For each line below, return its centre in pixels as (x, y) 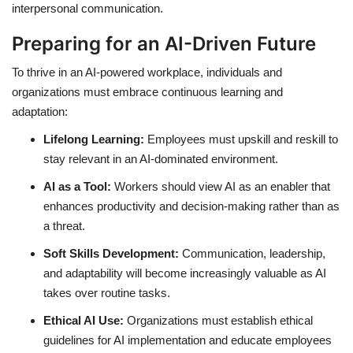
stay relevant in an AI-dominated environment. (161, 159)
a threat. (64, 226)
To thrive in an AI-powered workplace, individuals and (147, 72)
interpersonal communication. (87, 9)
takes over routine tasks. (107, 293)
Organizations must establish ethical (220, 321)
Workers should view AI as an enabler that (222, 187)
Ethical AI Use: (84, 321)
